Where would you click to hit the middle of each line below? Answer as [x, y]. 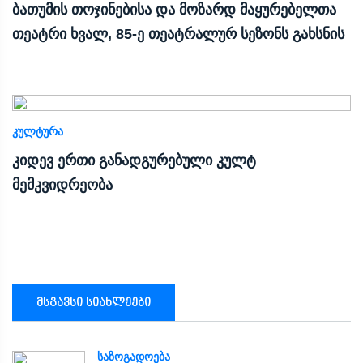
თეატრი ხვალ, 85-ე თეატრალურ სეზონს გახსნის [178, 34]
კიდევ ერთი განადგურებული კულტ [134, 160]
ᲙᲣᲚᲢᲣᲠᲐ [38, 131]
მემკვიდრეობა [62, 184]
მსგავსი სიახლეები [94, 302]
